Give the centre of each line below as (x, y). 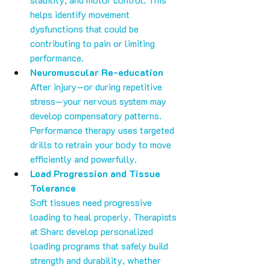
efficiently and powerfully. (83, 159)
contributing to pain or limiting (94, 43)
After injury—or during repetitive (97, 87)
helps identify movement (81, 14)
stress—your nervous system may (99, 101)
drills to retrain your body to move (102, 145)
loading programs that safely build (100, 246)
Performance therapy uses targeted (103, 130)
